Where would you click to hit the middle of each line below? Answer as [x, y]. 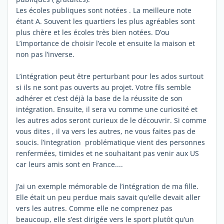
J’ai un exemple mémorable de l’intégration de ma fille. [107, 186]
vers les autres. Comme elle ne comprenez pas [94, 208]
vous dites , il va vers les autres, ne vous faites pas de [106, 131]
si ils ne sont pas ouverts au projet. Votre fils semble [103, 87]
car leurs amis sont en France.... [69, 164]
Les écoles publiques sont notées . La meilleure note [104, 10]
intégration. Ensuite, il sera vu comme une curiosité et [107, 109]
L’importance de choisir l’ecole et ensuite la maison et [105, 43]
